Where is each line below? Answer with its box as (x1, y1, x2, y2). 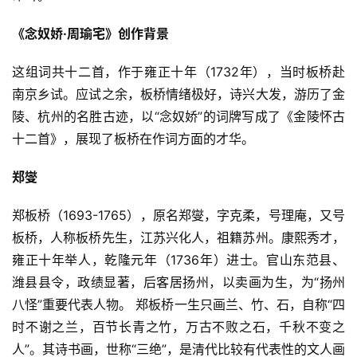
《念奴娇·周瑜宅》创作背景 (12, 25, 169, 41)
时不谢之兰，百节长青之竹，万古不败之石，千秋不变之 (12, 318, 345, 335)
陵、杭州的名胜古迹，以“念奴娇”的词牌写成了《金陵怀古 (12, 108, 345, 124)
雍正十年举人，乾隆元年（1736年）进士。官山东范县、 (12, 251, 345, 268)
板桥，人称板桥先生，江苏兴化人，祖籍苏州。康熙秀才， (12, 229, 345, 245)
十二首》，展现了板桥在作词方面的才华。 (12, 130, 254, 147)
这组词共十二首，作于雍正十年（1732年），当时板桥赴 (12, 63, 345, 80)
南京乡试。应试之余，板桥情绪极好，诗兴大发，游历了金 (12, 85, 345, 102)
